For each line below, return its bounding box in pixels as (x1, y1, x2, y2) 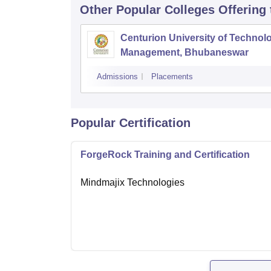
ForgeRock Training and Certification (80, 149, 250, 160)
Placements (151, 72, 193, 82)
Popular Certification (71, 116, 191, 130)
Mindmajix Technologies (80, 177, 184, 188)
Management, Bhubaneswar (120, 47, 249, 58)
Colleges (165, 3, 215, 17)
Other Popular (80, 3, 161, 17)
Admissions (97, 72, 138, 82)
